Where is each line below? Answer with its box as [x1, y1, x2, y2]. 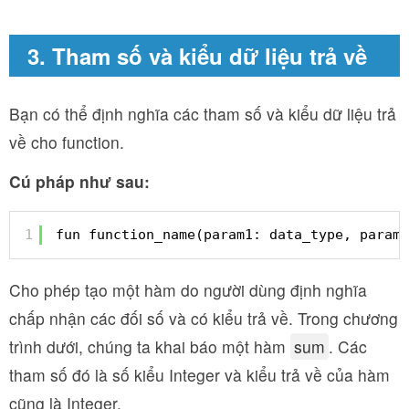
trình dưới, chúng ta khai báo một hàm [9, 334, 290, 358]
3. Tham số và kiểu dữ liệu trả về [27, 39, 367, 71]
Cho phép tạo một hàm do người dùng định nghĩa [9, 278, 367, 301]
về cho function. [9, 130, 124, 153]
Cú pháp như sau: [9, 169, 150, 193]
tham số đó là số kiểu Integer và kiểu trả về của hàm [9, 362, 390, 386]
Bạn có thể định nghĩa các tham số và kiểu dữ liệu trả [9, 101, 396, 125]
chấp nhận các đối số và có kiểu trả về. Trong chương [9, 306, 398, 330]
